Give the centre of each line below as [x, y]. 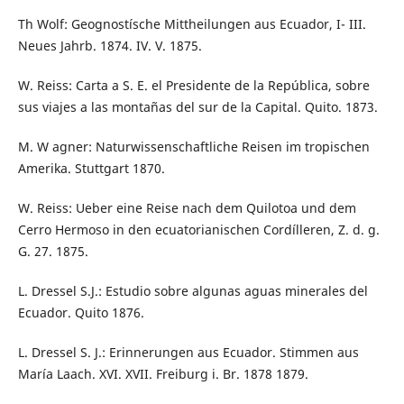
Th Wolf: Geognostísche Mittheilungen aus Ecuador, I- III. [192, 24]
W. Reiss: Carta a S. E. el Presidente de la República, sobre [193, 86]
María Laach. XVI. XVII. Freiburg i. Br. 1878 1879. [163, 374]
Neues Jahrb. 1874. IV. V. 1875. [110, 46]
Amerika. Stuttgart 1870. [91, 169]
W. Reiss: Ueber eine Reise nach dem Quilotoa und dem [187, 208]
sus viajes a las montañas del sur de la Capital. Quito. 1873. [197, 107]
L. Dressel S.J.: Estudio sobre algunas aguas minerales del [193, 291]
